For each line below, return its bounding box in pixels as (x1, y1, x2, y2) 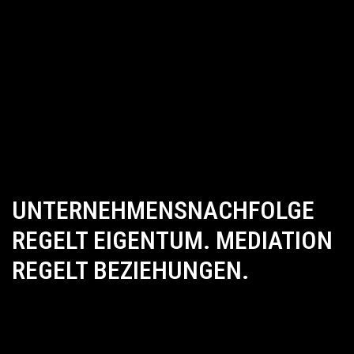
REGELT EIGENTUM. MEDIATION (12, 224, 333, 255)
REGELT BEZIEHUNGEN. (12, 254, 249, 285)
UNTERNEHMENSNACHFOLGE (12, 194, 314, 225)
